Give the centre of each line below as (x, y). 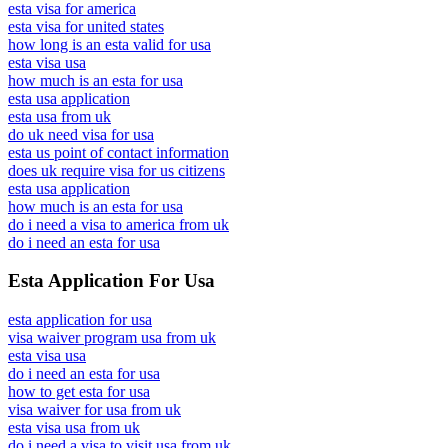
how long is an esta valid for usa (109, 44)
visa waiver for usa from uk (94, 409)
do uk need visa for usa (81, 134)
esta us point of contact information (118, 152)
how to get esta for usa (79, 391)
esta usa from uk (59, 116)
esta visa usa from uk (74, 427)
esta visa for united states (86, 26)
